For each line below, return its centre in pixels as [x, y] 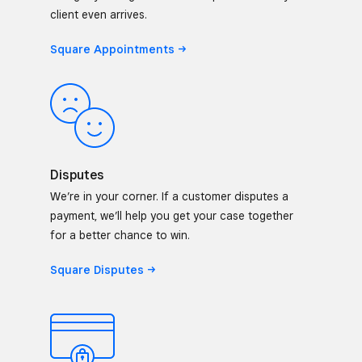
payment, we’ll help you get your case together [172, 215]
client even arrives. [99, 15]
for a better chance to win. [120, 235]
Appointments [134, 49]
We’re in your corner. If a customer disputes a [169, 196]
